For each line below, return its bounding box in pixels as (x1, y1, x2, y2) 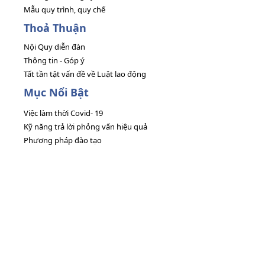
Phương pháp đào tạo (24, 135, 102, 146)
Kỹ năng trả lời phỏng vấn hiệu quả (24, 121, 147, 132)
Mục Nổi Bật (24, 85, 89, 100)
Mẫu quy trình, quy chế (24, 4, 105, 15)
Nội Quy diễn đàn (24, 41, 85, 53)
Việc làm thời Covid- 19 (24, 108, 103, 119)
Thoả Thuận (24, 21, 86, 35)
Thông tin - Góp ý (24, 55, 85, 66)
